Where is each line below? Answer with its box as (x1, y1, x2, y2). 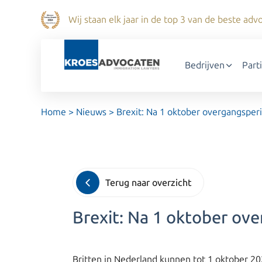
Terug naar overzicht (105, 177, 192, 188)
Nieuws (76, 106, 106, 118)
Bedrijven (184, 60, 225, 71)
